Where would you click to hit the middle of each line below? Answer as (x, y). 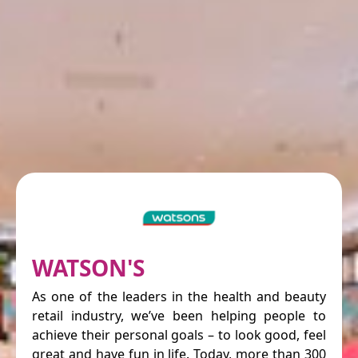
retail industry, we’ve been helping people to (179, 315)
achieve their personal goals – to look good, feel (179, 334)
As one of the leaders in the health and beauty (179, 296)
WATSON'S (88, 267)
